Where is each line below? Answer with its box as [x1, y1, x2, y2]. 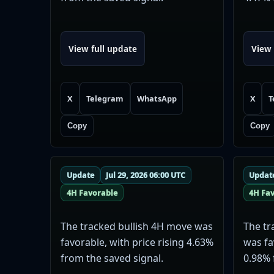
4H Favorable [66, 187, 117, 198]
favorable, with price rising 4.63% [61, 235, 213, 249]
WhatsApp [136, 93, 177, 105]
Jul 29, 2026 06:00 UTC [106, 169, 186, 180]
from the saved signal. [61, 251, 163, 265]
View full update [68, 43, 137, 54]
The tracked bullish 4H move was [61, 219, 213, 233]
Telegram [86, 93, 124, 105]
